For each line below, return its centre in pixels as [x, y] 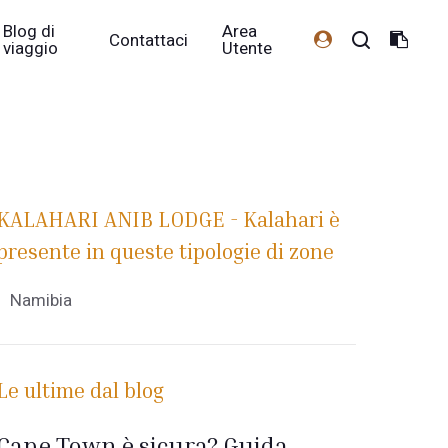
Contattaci [149, 40]
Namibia [41, 300]
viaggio [31, 48]
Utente [247, 48]
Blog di [29, 31]
